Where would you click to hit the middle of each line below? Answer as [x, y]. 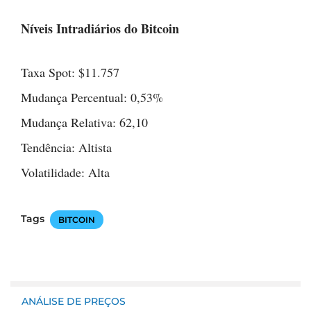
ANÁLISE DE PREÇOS [74, 301]
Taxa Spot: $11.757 [70, 72]
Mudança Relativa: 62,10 [84, 122]
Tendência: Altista [66, 147]
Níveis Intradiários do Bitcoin [100, 28]
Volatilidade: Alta [65, 172]
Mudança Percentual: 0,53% [92, 97]
